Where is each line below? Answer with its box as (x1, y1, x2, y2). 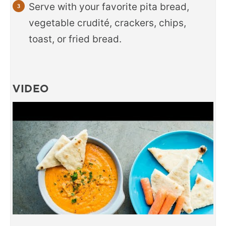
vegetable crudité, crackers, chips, (29, 17, 186, 29)
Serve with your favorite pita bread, (29, 1, 189, 13)
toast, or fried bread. (29, 33, 122, 45)
